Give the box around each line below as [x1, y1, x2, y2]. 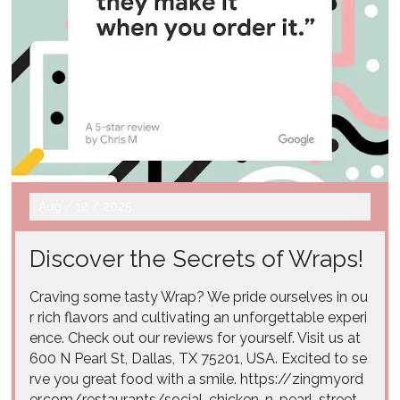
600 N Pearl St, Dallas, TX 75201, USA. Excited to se [29, 350, 367, 367]
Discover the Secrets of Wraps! [29, 246, 363, 272]
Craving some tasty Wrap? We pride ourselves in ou [29, 288, 368, 305]
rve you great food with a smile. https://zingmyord [29, 371, 363, 387]
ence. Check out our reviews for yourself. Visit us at [29, 329, 361, 346]
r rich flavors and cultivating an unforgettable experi [29, 309, 367, 326]
